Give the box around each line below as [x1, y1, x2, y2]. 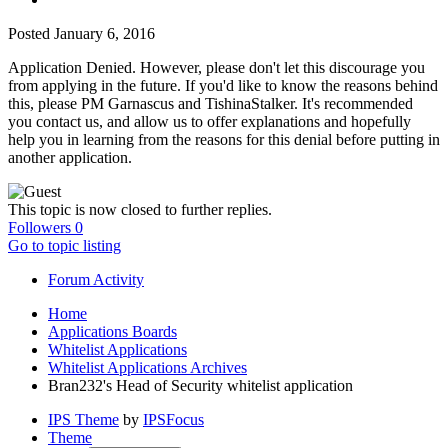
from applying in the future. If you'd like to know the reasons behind [8, 77, 438, 95]
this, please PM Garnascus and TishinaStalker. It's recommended [8, 95, 413, 113]
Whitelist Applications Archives [48, 359, 247, 377]
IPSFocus [143, 411, 204, 429]
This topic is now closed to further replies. [8, 201, 272, 219]
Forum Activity [48, 271, 144, 289]
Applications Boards [48, 323, 177, 341]
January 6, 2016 [54, 25, 155, 43]
